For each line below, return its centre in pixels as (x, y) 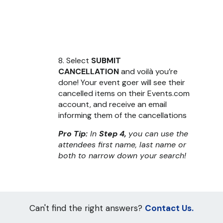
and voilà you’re (149, 72)
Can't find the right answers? (87, 208)
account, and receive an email (112, 105)
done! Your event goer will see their (122, 83)
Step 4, (114, 134)
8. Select (75, 61)
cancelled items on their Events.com (124, 94)
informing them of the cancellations (122, 115)
